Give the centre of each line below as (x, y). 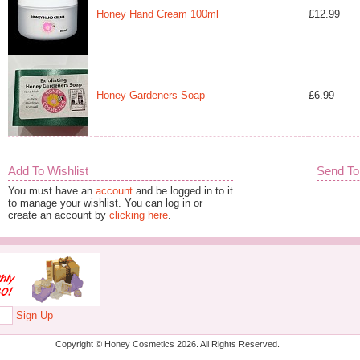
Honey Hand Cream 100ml (157, 14)
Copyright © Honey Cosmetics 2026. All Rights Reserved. (167, 344)
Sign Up (35, 315)
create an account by (59, 215)
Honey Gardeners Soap (151, 95)
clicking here (139, 215)
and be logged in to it (183, 190)
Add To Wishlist (48, 170)
